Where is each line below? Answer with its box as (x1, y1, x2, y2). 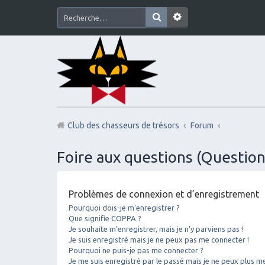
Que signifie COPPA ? (69, 214, 141, 222)
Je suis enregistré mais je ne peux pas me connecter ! (69, 235, 249, 244)
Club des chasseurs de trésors (67, 121, 179, 130)
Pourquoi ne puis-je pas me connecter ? (69, 245, 203, 254)
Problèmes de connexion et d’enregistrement (69, 188, 259, 199)
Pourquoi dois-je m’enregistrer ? (69, 203, 180, 212)
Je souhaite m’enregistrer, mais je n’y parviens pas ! (69, 224, 243, 233)
